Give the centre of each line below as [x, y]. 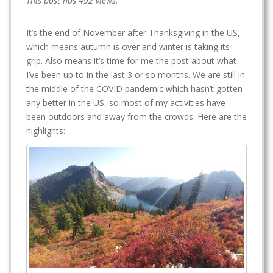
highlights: [46, 131]
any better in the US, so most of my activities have [126, 103]
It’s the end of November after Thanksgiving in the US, [133, 33]
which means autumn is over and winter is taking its [128, 47]
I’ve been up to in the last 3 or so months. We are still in [136, 75]
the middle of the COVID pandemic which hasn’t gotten [134, 89]
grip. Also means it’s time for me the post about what [131, 61]
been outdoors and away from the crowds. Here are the [136, 117]
